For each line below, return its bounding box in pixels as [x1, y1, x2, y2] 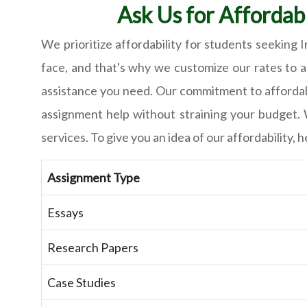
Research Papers [47, 240, 138, 256]
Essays [47, 205, 84, 221]
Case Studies [47, 275, 116, 291]
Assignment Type [47, 170, 140, 186]
